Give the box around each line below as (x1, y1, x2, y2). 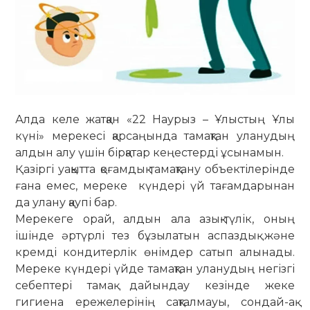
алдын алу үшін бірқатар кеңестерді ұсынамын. (15, 146, 284, 160)
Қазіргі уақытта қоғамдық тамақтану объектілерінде (15, 163, 295, 176)
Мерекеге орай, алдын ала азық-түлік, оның (15, 212, 295, 226)
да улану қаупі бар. (15, 196, 118, 210)
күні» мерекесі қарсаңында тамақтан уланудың (15, 129, 295, 143)
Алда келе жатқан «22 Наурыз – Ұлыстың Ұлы (15, 113, 295, 127)
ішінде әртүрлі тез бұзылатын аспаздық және (15, 229, 295, 243)
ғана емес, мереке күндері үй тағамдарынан (15, 179, 295, 193)
